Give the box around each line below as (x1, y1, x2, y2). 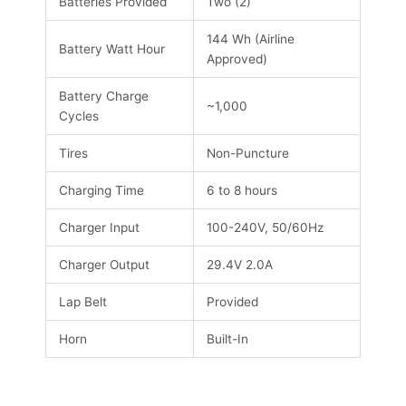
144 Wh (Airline (206, 32, 295, 47)
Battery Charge (58, 89, 149, 104)
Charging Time (58, 183, 144, 198)
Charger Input (58, 220, 140, 236)
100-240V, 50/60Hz (206, 220, 324, 236)
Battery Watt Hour (58, 42, 165, 57)
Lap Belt (58, 295, 107, 310)
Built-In (206, 332, 248, 347)
